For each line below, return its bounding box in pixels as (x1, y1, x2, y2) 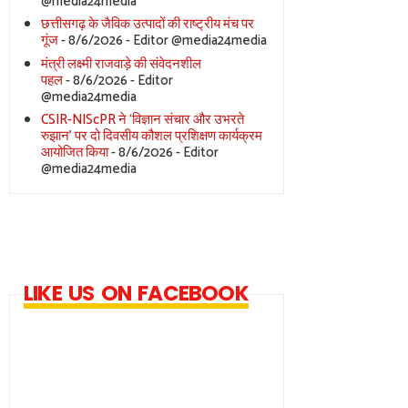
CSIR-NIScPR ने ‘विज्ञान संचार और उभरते (40, 108, 244, 132)
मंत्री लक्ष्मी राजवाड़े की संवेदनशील (40, 52, 201, 76)
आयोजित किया (40, 141, 108, 165)
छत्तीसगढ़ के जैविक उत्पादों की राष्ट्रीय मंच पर (40, 13, 254, 36)
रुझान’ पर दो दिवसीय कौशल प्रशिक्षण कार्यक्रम (40, 125, 262, 148)
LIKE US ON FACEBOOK (24, 278, 249, 308)
